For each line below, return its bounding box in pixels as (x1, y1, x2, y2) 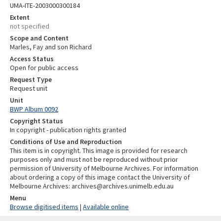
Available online (83, 202, 129, 211)
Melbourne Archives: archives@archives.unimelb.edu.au (10, 181, 174, 190)
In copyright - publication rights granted (10, 125, 126, 134)
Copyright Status (10, 116, 63, 125)
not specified (10, 21, 49, 31)
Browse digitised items (10, 202, 78, 211)
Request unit (10, 83, 47, 93)
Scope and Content (10, 33, 69, 42)
